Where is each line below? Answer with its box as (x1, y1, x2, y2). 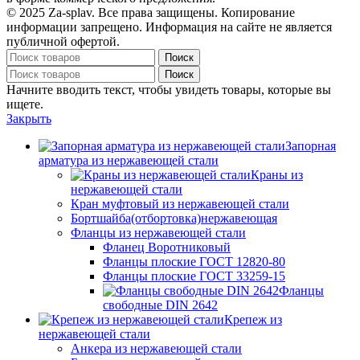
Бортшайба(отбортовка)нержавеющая (71, 211, 277, 225)
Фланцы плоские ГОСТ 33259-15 (103, 268, 285, 283)
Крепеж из (224, 312, 282, 326)
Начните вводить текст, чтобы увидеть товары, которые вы (6, 82, 331, 96)
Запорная (285, 138, 336, 153)
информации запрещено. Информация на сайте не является (6, 19, 332, 34)
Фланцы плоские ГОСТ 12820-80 (103, 254, 285, 268)
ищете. (6, 96, 43, 111)
